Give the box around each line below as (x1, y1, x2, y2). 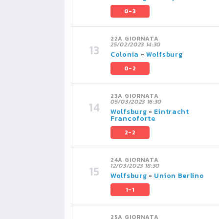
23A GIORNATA (110, 91, 159, 100)
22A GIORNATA (110, 34, 159, 43)
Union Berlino (154, 171, 204, 181)
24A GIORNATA (110, 155, 159, 164)
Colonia (110, 49, 139, 60)
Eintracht (154, 107, 189, 117)
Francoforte (110, 113, 155, 124)
